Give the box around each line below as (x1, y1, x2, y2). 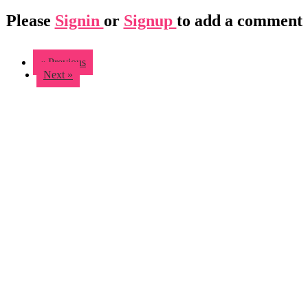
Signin (54, 11, 104, 30)
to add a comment (176, 11, 302, 30)
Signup (123, 11, 177, 30)
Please (5, 11, 55, 30)
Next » (43, 68, 73, 80)
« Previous (40, 56, 86, 68)
